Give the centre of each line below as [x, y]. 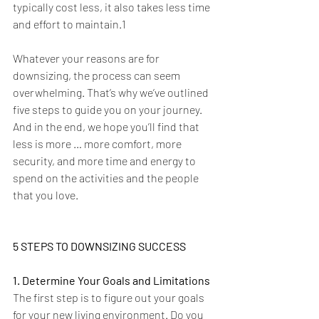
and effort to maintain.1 [69, 24]
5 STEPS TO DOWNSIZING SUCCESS [99, 246]
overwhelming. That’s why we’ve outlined [112, 93]
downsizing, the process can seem [98, 75]
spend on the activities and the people [107, 178]
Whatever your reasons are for [87, 58]
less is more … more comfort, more [98, 144]
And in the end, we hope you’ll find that [107, 127]
